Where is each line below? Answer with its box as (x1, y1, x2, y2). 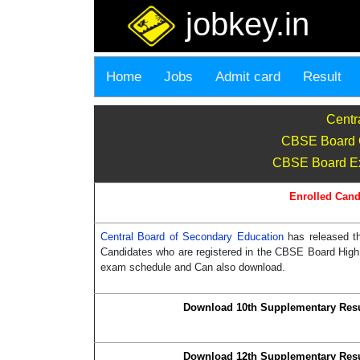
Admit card (215, 69, 280, 85)
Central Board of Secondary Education (100, 231, 288, 243)
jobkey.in (177, 6, 309, 42)
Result (303, 69, 342, 85)
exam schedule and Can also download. (100, 261, 285, 274)
